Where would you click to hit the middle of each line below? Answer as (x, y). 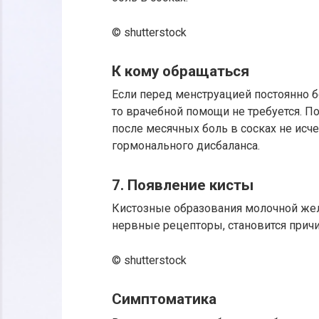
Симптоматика (164, 299)
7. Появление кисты (183, 185)
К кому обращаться (181, 71)
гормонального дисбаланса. (186, 146)
